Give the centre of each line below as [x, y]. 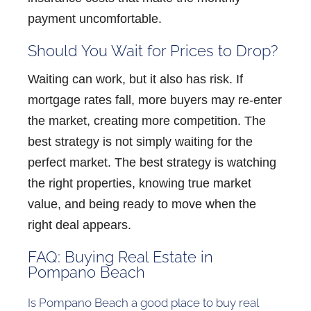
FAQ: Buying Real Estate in [120, 257]
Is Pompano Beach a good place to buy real [143, 302]
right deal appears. [79, 225]
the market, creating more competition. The [147, 120]
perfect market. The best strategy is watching [152, 162]
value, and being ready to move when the [142, 204]
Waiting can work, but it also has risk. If [135, 79]
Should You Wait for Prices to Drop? [153, 50]
